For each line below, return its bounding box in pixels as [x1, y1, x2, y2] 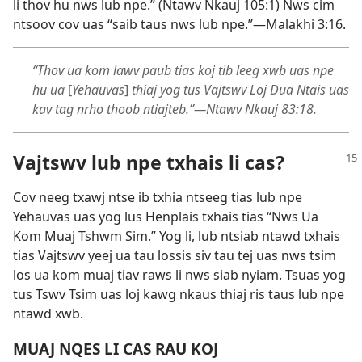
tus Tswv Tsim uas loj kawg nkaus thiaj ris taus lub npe [13, 285, 344, 304]
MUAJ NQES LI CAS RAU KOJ [13, 337, 218, 360]
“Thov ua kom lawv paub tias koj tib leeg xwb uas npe [32, 61, 334, 80]
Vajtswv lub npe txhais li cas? [13, 149, 284, 176]
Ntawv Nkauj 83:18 [206, 100, 314, 119]
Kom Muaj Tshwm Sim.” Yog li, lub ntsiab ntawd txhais [13, 227, 340, 246]
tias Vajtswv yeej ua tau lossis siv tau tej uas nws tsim [13, 246, 336, 265]
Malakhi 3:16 [266, 15, 343, 34]
